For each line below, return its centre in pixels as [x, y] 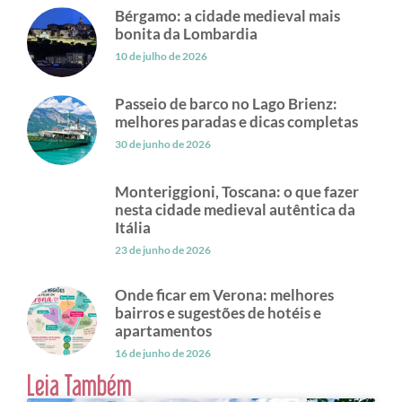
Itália [132, 227]
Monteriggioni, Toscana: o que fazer [236, 191]
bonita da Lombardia [186, 34]
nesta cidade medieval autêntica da [235, 209]
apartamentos [163, 330]
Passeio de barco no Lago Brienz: [226, 103]
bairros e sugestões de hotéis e [218, 312]
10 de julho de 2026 [161, 57]
